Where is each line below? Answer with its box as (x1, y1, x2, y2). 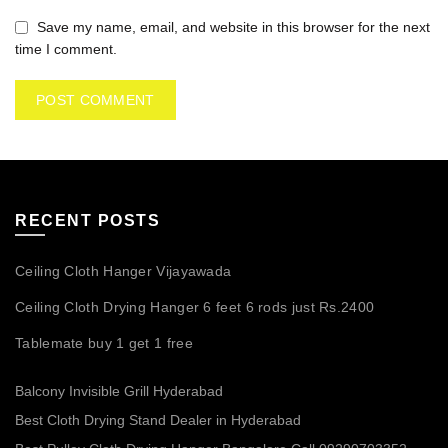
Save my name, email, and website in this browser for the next (37, 18, 430, 35)
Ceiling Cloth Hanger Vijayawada (15, 262, 232, 279)
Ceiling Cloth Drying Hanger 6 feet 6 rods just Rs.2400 (15, 298, 375, 315)
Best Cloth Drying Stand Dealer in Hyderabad (15, 411, 301, 428)
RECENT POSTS (15, 211, 160, 229)
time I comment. (15, 40, 117, 57)
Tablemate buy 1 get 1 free (15, 334, 193, 351)
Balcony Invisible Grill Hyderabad (15, 382, 223, 399)
